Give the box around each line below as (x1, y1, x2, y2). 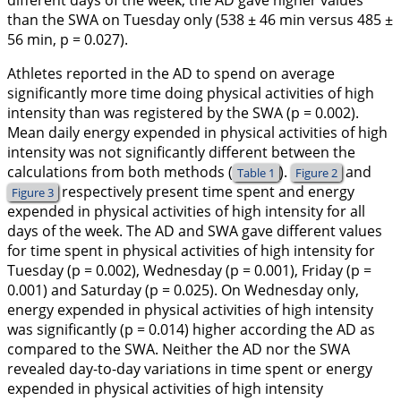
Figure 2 (295, 165, 337, 182)
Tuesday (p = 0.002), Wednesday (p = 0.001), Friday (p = (7, 260, 371, 281)
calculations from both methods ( (7, 162, 233, 183)
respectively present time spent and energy (58, 182, 354, 202)
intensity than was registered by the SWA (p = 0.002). (7, 103, 359, 124)
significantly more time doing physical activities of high (7, 83, 374, 104)
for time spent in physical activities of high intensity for (7, 241, 375, 261)
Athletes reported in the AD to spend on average (7, 64, 335, 84)
